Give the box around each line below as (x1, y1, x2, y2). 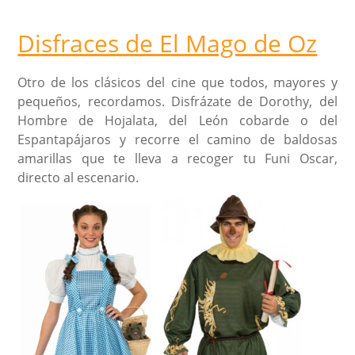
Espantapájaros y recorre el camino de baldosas (17, 130, 338, 148)
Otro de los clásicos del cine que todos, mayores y (17, 73, 338, 91)
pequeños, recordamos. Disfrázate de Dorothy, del (17, 92, 338, 110)
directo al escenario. (17, 168, 139, 186)
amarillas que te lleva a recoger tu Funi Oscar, (17, 149, 338, 167)
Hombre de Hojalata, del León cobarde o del (17, 111, 338, 129)
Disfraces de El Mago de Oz (17, 26, 318, 59)
